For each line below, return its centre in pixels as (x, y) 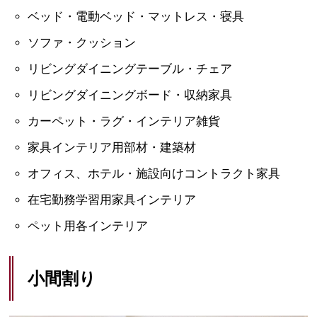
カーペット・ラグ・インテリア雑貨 (123, 122)
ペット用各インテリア (87, 226)
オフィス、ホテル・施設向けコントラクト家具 (154, 174)
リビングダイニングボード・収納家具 (129, 96)
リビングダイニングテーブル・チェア (129, 69)
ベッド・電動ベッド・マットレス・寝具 (136, 17)
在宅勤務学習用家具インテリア (111, 200)
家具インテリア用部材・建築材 (111, 148)
